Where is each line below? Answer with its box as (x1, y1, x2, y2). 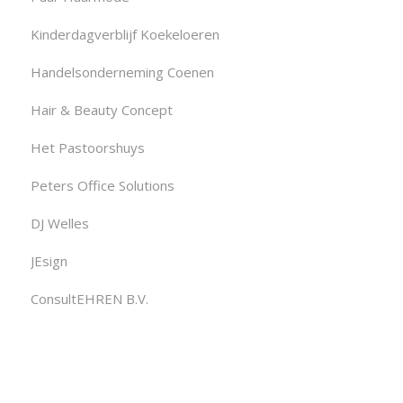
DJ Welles (30, 213, 89, 232)
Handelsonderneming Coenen (30, 62, 214, 81)
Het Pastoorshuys (30, 138, 145, 157)
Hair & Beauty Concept (30, 100, 173, 119)
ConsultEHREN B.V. (30, 289, 148, 308)
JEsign (30, 251, 67, 270)
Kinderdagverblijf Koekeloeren (30, 24, 219, 43)
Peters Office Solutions (30, 175, 175, 194)
